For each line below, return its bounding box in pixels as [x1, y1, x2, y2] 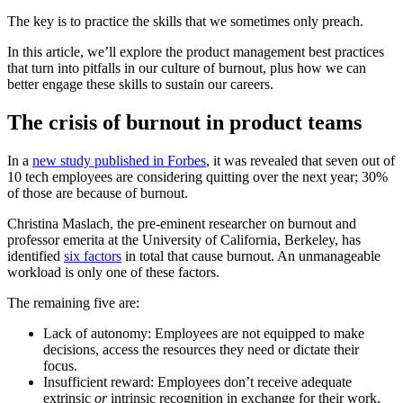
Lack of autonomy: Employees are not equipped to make [43, 325, 364, 341]
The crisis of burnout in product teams [7, 110, 362, 134]
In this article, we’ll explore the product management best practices [7, 43, 384, 59]
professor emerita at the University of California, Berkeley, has [7, 231, 361, 247]
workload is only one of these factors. [7, 264, 219, 280]
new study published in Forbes [32, 152, 206, 168]
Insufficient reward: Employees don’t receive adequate [43, 373, 352, 390]
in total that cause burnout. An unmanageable [121, 247, 381, 264]
